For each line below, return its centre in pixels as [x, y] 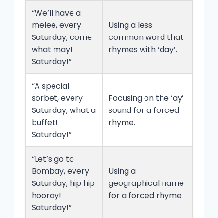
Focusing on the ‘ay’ [146, 98]
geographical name [146, 183]
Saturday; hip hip [63, 183]
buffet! [45, 123]
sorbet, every [57, 98]
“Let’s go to [53, 159]
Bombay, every [60, 171]
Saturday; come [62, 37]
